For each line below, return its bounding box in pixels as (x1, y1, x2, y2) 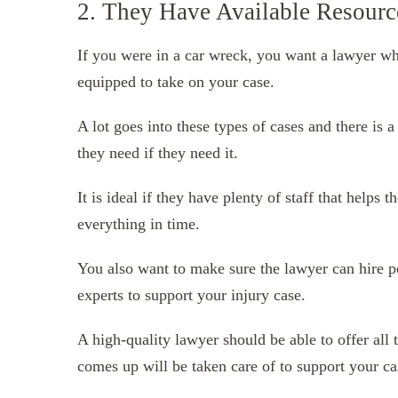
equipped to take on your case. (77, 72, 275, 91)
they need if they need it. (77, 143, 238, 162)
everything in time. (77, 214, 200, 233)
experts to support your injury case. (77, 285, 306, 304)
